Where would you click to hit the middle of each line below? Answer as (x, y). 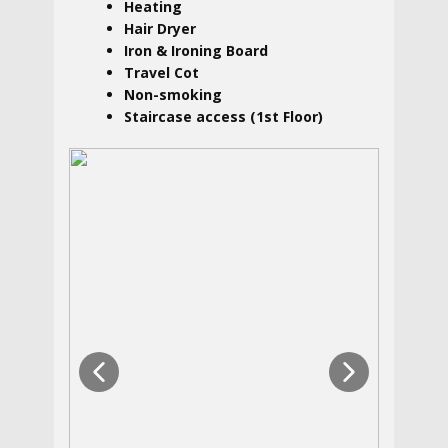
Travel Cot (161, 72)
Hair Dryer (160, 28)
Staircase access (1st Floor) (223, 116)
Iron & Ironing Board (196, 50)
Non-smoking (173, 94)
